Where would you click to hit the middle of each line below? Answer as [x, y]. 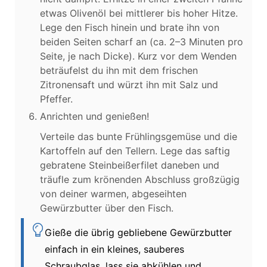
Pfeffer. [56, 99]
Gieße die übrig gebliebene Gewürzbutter [138, 232]
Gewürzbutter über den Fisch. [107, 208]
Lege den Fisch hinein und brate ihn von [130, 27]
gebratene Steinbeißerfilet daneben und [130, 165]
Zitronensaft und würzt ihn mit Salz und [129, 84]
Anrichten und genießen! [94, 116]
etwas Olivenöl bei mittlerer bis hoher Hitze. [139, 13]
